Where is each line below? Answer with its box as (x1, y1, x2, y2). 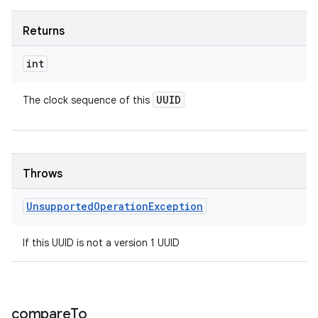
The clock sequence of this (23, 94, 153, 106)
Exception (148, 199, 203, 213)
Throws (23, 167, 62, 181)
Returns (23, 24, 65, 38)
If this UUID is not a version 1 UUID (23, 236, 180, 249)
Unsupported (26, 199, 94, 213)
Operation (94, 199, 148, 213)
